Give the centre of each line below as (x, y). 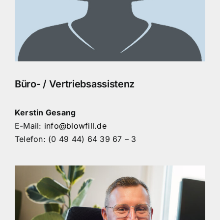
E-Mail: (29, 126)
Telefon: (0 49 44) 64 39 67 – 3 (75, 139)
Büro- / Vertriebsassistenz (75, 84)
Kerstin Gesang (45, 113)
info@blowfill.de (75, 126)
